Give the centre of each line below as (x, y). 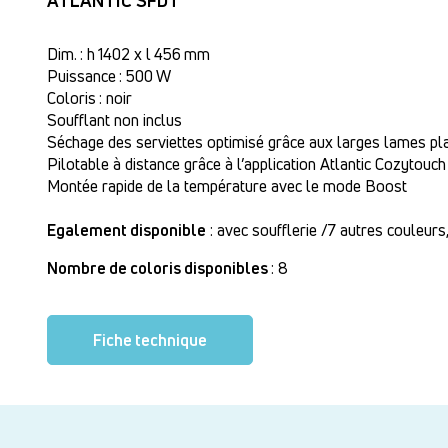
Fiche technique (150, 340)
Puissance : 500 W (109, 76)
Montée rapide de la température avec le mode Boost (227, 186)
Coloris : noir (89, 98)
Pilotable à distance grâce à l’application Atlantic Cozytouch (246, 164)
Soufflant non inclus (114, 120)
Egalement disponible (126, 230)
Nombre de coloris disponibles (159, 268)
